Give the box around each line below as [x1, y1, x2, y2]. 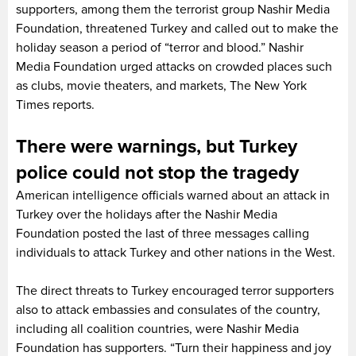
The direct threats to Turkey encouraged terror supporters [16, 282, 334, 299]
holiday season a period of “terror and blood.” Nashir [16, 39, 304, 56]
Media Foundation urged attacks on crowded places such [16, 58, 332, 75]
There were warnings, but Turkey [16, 134, 297, 158]
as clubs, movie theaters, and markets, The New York [16, 77, 307, 94]
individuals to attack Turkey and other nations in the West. [16, 244, 335, 261]
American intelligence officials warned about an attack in [16, 187, 330, 203]
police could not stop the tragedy [16, 161, 299, 184]
